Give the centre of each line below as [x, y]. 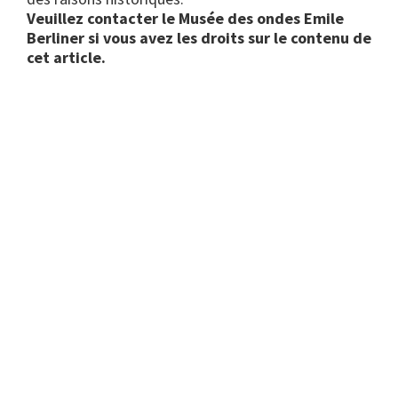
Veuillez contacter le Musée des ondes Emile [185, 19]
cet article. [66, 58]
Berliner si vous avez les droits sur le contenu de [199, 38]
